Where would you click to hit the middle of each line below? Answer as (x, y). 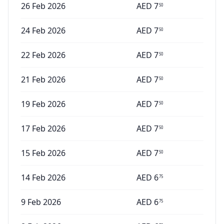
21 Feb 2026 (43, 79)
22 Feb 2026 (43, 55)
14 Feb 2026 (43, 177)
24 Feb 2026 (43, 30)
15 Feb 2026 (43, 153)
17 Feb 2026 (43, 128)
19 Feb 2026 (43, 104)
